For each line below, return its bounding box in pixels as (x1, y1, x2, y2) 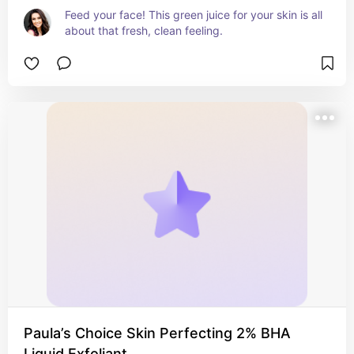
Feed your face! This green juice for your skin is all (65, 8, 322, 21)
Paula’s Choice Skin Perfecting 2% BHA (24, 325, 291, 341)
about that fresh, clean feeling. (65, 24, 223, 37)
